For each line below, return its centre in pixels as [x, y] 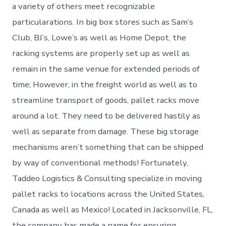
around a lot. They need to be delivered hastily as [106, 116]
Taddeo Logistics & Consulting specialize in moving [107, 178]
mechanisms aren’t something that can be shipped [108, 147]
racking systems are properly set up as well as [101, 53]
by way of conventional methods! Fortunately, [100, 162]
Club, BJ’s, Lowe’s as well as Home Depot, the [99, 37]
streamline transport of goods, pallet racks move [106, 100]
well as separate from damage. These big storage [106, 131]
